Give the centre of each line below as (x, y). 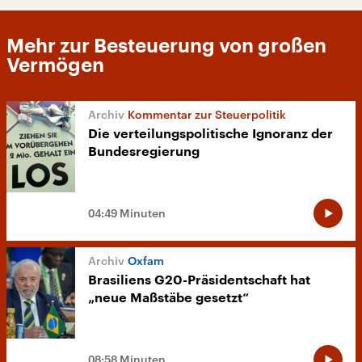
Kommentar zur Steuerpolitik (207, 114)
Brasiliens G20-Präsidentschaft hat (199, 280)
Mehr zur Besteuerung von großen (166, 46)
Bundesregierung (144, 152)
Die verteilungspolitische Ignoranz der (210, 134)
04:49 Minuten (127, 213)
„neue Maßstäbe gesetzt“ (168, 298)
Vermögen (55, 65)
